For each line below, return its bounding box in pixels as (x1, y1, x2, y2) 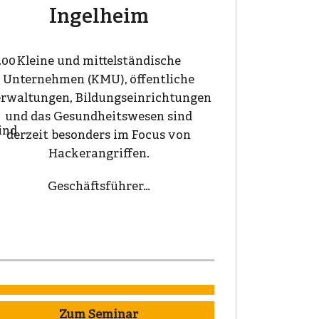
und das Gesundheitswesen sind (5, 109, 193, 125)
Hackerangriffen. (48, 146, 150, 162)
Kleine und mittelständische (16, 53, 181, 69)
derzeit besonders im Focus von (6, 127, 192, 143)
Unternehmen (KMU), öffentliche (3, 72, 195, 88)
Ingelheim (48, 4, 149, 31)
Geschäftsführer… (47, 179, 150, 194)
